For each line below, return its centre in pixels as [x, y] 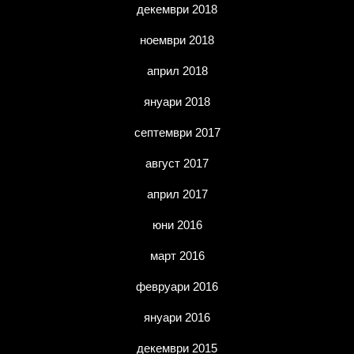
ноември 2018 [177, 40]
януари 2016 [177, 317]
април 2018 [177, 71]
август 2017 [177, 163]
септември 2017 [177, 132]
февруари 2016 [177, 286]
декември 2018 [177, 9]
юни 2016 [177, 225]
